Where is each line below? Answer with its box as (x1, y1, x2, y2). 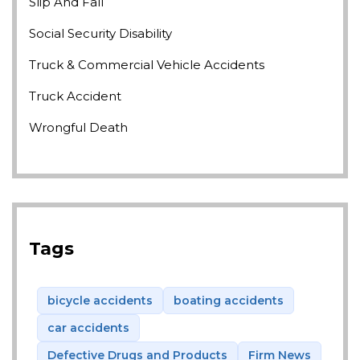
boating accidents (174, 293, 284, 309)
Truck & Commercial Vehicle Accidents (29, 57, 264, 73)
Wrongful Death (29, 120, 128, 136)
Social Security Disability (29, 26, 172, 42)
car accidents (47, 321, 129, 336)
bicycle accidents (47, 293, 153, 309)
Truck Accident (29, 88, 121, 104)
